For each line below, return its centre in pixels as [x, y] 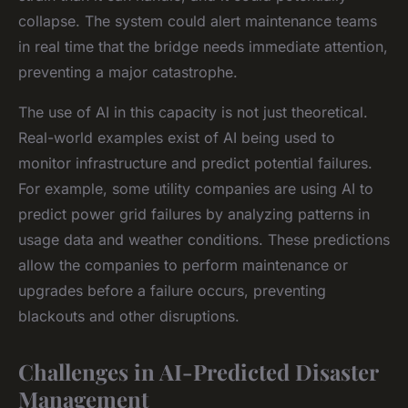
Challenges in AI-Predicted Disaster [198, 371]
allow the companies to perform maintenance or [183, 265]
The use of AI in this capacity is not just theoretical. [193, 112]
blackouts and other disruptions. [129, 316]
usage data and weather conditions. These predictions [204, 239]
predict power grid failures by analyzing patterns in [194, 214]
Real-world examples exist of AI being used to [177, 137]
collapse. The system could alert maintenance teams [198, 20]
